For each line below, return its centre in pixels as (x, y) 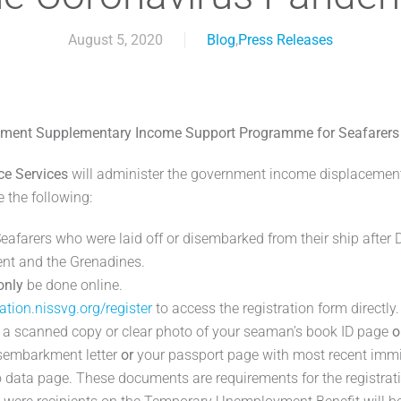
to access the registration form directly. (276, 308)
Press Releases (286, 39)
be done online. (73, 285)
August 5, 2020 (115, 39)
